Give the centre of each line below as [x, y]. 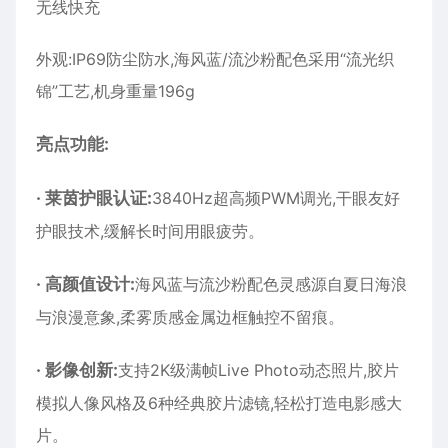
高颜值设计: [90, 284]
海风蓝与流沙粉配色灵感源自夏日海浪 [271, 284]
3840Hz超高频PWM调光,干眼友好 [276, 198]
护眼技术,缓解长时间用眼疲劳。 [150, 231]
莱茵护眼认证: [98, 198]
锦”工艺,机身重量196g [115, 91]
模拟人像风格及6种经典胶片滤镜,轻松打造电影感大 [219, 403]
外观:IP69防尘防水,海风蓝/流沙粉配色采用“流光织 [215, 59]
